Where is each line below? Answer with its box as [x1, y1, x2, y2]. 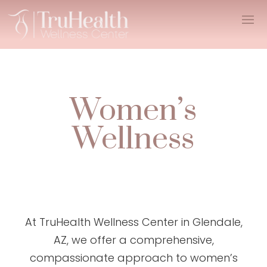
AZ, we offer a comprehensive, [53, 232, 214, 247]
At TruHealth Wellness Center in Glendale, [24, 214, 243, 229]
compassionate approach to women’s [29, 250, 238, 265]
